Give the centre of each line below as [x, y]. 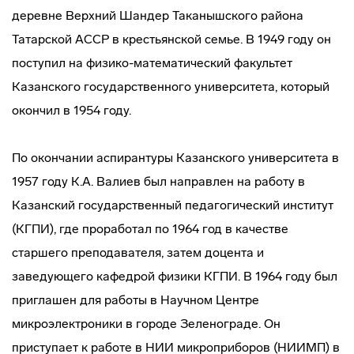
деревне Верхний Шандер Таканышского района [158, 15]
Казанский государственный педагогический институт [173, 205]
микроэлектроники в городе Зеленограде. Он [146, 324]
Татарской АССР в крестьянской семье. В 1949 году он [171, 39]
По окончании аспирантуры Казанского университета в [175, 158]
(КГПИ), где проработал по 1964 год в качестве [150, 229]
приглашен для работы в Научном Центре [136, 300]
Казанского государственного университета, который [171, 87]
